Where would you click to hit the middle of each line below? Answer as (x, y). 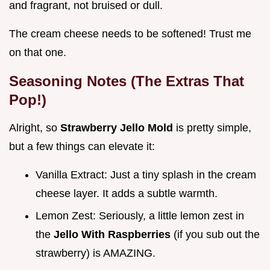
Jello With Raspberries (114, 234)
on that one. (38, 53)
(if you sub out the (217, 234)
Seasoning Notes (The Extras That (127, 81)
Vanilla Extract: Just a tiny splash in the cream (146, 175)
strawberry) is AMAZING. (96, 253)
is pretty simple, (214, 128)
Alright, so (35, 128)
